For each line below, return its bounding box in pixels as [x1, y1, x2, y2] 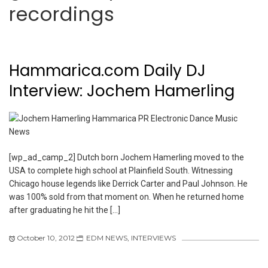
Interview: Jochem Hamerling [9, 80, 234, 102]
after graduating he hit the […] [9, 205, 120, 215]
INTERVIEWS [131, 233, 176, 242]
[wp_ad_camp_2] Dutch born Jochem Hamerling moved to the [9, 152, 244, 162]
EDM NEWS [86, 233, 127, 242]
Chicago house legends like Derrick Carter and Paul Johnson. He [9, 178, 248, 188]
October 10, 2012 [17, 233, 75, 242]
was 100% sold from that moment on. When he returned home [9, 191, 244, 202]
